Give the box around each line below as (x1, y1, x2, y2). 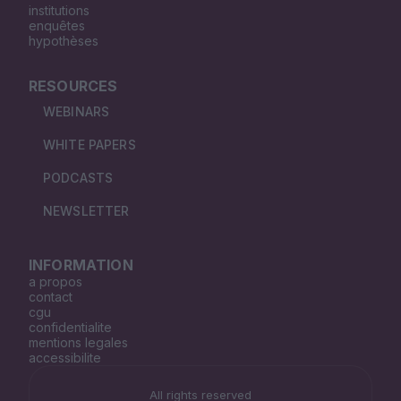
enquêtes (29, 18, 85, 34)
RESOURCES (29, 77, 118, 96)
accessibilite (29, 350, 101, 366)
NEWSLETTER (43, 203, 130, 219)
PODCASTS (43, 170, 114, 186)
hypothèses (29, 33, 98, 49)
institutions (29, 3, 90, 19)
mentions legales (29, 335, 128, 351)
